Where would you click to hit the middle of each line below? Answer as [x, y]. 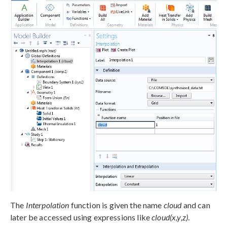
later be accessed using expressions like [81, 217]
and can [196, 205]
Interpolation [47, 205]
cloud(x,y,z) [170, 217]
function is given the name [116, 205]
